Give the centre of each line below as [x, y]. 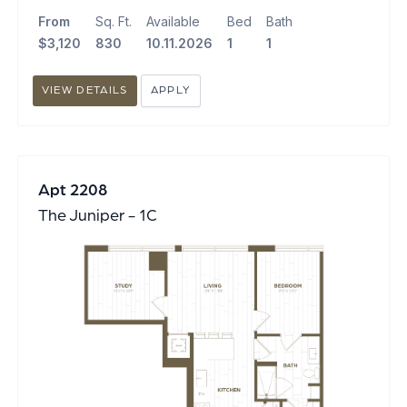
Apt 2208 [72, 190]
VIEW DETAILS [84, 90]
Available [173, 21]
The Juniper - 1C [97, 216]
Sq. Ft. [113, 21]
